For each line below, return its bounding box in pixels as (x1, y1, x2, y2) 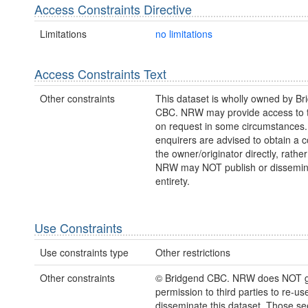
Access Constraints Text (34, 64, 166, 82)
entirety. (155, 174, 190, 188)
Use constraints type (40, 245, 129, 260)
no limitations (155, 26, 212, 41)
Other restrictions (155, 245, 230, 260)
